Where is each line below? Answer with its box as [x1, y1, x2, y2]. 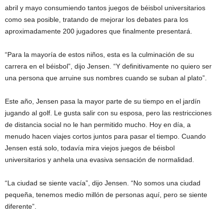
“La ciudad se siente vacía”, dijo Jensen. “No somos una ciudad [5, 179, 200, 187]
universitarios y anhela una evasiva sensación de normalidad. [5, 156, 194, 164]
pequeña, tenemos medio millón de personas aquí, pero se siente [5, 191, 207, 199]
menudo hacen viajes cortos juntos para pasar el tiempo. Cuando [5, 132, 206, 141]
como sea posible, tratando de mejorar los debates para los [5, 16, 188, 24]
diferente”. [5, 202, 36, 211]
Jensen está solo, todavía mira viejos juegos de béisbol [5, 144, 175, 152]
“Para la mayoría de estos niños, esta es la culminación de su [5, 51, 194, 59]
